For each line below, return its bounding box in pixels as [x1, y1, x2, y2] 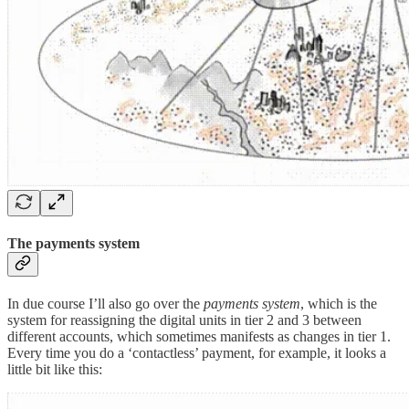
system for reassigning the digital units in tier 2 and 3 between [7, 312, 362, 329]
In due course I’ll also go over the [7, 296, 204, 312]
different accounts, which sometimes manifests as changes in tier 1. [7, 329, 391, 345]
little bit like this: [7, 362, 102, 378]
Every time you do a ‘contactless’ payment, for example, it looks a [7, 345, 386, 362]
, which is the [300, 296, 377, 312]
